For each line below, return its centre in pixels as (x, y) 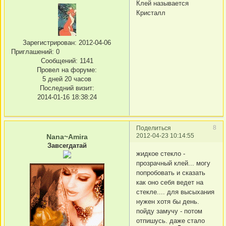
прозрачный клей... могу (173, 163)
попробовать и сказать (171, 173)
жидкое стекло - (161, 153)
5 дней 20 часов (67, 79)
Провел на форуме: (67, 70)
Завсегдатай (67, 146)
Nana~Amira (67, 137)
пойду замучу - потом (169, 211)
